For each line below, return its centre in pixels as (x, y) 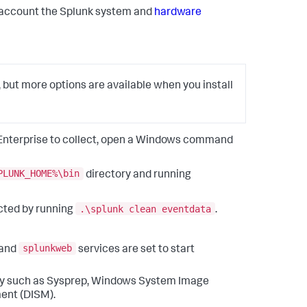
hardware (178, 13)
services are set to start (135, 250)
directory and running (137, 175)
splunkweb (47, 248)
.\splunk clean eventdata (145, 209)
